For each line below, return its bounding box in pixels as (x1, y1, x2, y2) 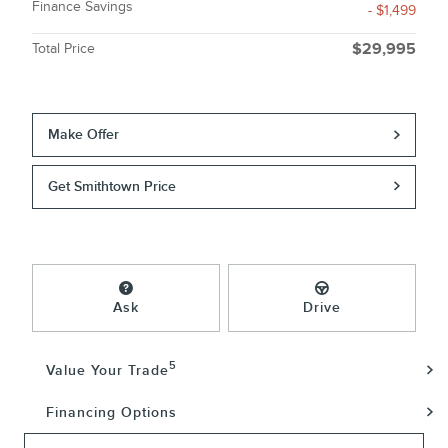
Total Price (32, 40, 95, 58)
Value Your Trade (46, 361, 169, 379)
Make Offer (48, 126, 120, 144)
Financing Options (46, 403, 177, 421)
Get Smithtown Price (48, 177, 177, 195)
